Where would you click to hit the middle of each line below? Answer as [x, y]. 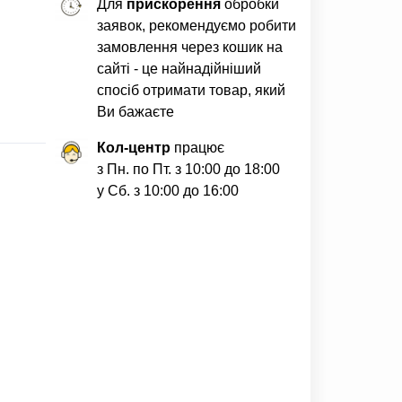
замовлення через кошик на [189, 47]
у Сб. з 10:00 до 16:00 [167, 191]
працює [197, 148]
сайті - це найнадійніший [179, 69]
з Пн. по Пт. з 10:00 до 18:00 [188, 169]
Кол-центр [133, 148]
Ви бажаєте [135, 112]
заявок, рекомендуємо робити [196, 26]
